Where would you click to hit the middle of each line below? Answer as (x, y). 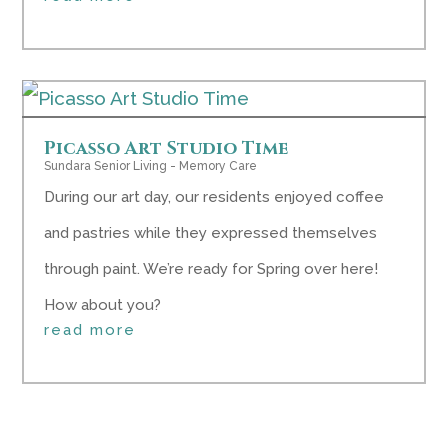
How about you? (103, 305)
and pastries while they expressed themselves (211, 233)
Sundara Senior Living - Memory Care (151, 166)
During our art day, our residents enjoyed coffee (214, 197)
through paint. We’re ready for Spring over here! (211, 269)
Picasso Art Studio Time (166, 148)
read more (90, 330)
